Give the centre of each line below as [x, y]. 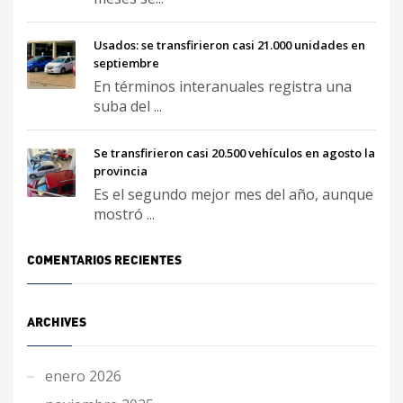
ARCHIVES [57, 321]
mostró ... [124, 214]
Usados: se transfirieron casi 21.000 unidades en [229, 45]
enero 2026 [83, 376]
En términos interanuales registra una [223, 86]
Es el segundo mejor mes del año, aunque [233, 194]
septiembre [126, 63]
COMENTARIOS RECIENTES [104, 259]
